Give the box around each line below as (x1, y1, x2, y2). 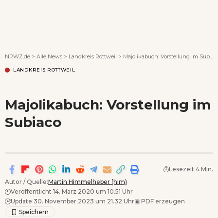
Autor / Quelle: (5, 178, 48, 185)
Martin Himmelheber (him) (48, 178, 127, 185)
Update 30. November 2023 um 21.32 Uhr (11, 197, 134, 205)
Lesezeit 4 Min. (169, 165, 213, 173)
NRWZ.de (5, 53, 30, 60)
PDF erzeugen (140, 197, 185, 205)
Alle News (36, 53, 62, 60)
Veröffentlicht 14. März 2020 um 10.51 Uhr (11, 187, 133, 195)
